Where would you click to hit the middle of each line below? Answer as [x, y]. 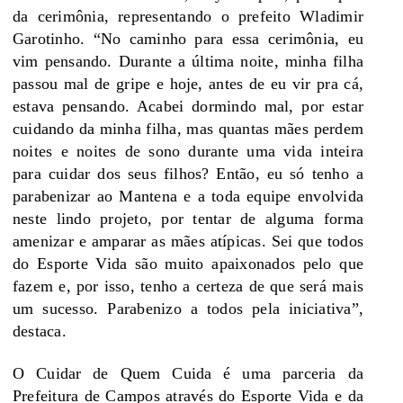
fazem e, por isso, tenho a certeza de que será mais [188, 287]
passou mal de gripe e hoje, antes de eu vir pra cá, [188, 84]
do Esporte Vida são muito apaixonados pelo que [188, 264]
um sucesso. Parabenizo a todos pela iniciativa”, [188, 309]
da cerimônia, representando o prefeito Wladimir [188, 17]
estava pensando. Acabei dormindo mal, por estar [188, 107]
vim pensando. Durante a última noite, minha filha [188, 62]
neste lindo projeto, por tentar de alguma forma [188, 219]
